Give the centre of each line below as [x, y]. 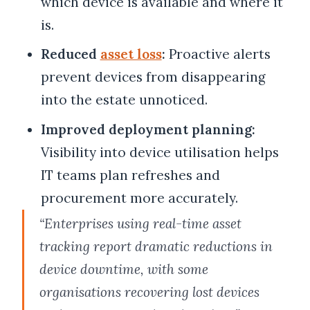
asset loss [131, 54]
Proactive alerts [218, 54]
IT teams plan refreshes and [130, 175]
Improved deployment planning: [148, 129]
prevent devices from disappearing [153, 77]
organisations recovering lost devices [149, 292]
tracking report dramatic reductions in [156, 246]
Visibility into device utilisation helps [159, 152]
